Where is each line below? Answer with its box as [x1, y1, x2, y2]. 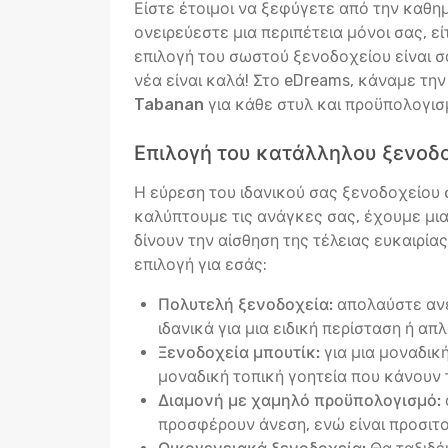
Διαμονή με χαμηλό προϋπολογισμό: [158, 391, 441, 410]
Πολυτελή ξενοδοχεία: [158, 295, 333, 314]
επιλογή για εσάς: [134, 255, 267, 274]
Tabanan [134, 95, 204, 114]
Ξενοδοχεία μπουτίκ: [158, 343, 320, 362]
